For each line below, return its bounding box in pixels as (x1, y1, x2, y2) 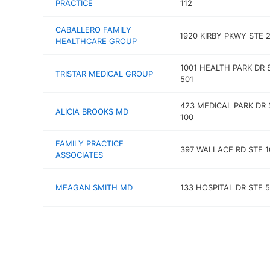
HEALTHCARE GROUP (55, 36, 137, 46)
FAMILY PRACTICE (55, 139, 124, 148)
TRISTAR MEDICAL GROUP (55, 68, 153, 78)
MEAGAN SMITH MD (55, 182, 133, 192)
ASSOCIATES (55, 150, 103, 160)
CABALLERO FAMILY (55, 25, 131, 34)
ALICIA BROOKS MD (55, 106, 128, 116)
